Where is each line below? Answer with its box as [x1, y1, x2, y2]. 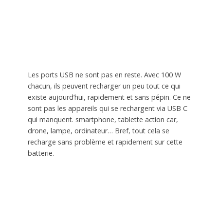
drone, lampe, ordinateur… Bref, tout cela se [27, 126, 169, 136]
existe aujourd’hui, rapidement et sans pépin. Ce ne [27, 92, 191, 102]
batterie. [27, 148, 54, 158]
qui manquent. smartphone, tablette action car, [27, 115, 178, 125]
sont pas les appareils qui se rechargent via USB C [27, 104, 187, 113]
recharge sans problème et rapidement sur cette [27, 137, 182, 147]
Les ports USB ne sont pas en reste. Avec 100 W [27, 70, 181, 80]
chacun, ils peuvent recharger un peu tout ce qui [27, 81, 181, 91]
